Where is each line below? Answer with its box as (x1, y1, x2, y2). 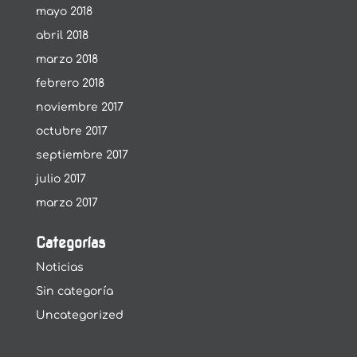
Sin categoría (35, 285, 113, 297)
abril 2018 (35, 29, 88, 41)
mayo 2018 (35, 6, 92, 18)
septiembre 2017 (35, 149, 128, 161)
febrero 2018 (35, 77, 104, 89)
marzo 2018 (35, 53, 98, 65)
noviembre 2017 (35, 101, 124, 113)
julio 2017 (35, 173, 86, 185)
